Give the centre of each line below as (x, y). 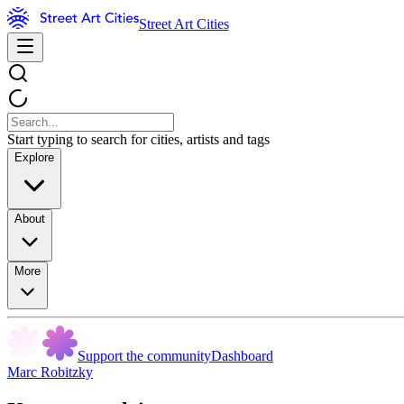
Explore (34, 157)
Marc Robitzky (50, 372)
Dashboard (242, 356)
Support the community (144, 356)
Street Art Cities (184, 24)
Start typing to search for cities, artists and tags (138, 139)
